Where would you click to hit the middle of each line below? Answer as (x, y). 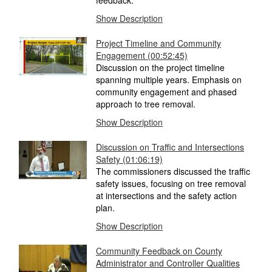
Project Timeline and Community (158, 43)
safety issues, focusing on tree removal (171, 184)
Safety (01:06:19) (129, 159)
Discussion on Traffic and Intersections (170, 147)
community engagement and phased (166, 92)
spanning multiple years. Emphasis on (169, 80)
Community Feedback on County (159, 251)
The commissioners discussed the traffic (173, 172)
